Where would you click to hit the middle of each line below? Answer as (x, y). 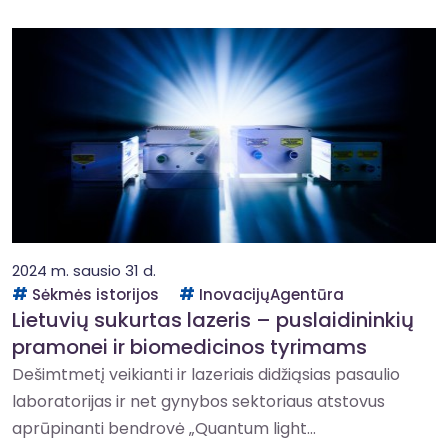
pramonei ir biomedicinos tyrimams (189, 347)
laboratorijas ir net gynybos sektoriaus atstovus (198, 401)
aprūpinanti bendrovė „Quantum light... (164, 428)
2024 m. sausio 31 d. (84, 270)
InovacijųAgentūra (271, 294)
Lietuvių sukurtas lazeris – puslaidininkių (213, 320)
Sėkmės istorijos (95, 294)
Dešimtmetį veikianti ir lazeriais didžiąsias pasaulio (206, 374)
